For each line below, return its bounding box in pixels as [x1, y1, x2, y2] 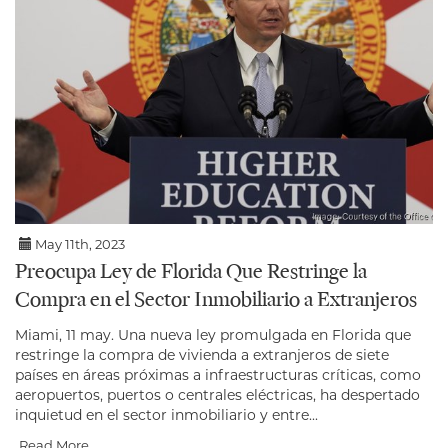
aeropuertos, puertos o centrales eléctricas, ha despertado [15, 385, 420, 404]
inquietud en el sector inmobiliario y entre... [15, 405, 318, 424]
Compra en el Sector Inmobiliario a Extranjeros [15, 289, 417, 312]
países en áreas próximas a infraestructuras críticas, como [15, 365, 421, 384]
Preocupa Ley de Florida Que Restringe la [15, 261, 367, 284]
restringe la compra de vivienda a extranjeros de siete [15, 345, 389, 364]
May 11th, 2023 [32, 235, 126, 252]
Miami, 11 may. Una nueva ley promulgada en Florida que [15, 325, 411, 344]
